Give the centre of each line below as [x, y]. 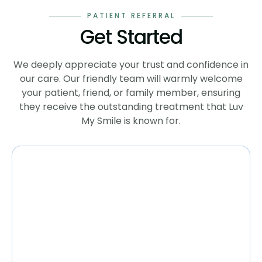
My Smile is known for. [131, 121]
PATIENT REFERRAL [131, 15]
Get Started [131, 37]
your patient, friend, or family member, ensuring [131, 93]
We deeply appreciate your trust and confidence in [131, 65]
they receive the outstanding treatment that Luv [131, 107]
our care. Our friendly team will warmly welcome [131, 79]
